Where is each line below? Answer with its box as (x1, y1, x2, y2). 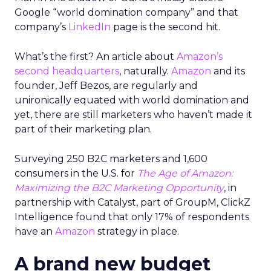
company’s (15, 21, 68, 33)
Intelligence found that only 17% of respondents (15, 211, 249, 223)
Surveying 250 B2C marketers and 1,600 (15, 153, 207, 165)
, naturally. (119, 65, 171, 77)
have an (15, 226, 55, 237)
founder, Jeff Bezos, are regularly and (15, 80, 198, 91)
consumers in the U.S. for (15, 168, 137, 179)
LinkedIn (68, 21, 111, 33)
